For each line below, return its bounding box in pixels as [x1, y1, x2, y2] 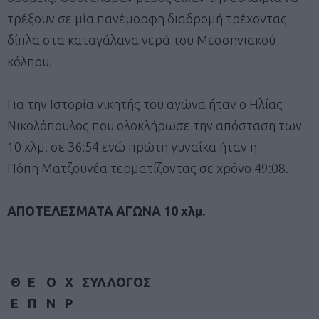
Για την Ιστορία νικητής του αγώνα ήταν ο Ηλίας [7, 96, 283, 111]
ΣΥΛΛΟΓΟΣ [82, 274, 151, 289]
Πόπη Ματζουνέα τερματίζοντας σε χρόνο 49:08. [7, 160, 288, 175]
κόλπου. [7, 53, 52, 68]
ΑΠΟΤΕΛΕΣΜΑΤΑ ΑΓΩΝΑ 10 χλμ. [7, 203, 205, 218]
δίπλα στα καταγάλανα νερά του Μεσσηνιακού [7, 32, 276, 47]
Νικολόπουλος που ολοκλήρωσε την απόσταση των [7, 117, 302, 132]
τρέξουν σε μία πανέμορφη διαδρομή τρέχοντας [7, 11, 287, 26]
